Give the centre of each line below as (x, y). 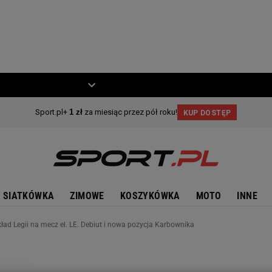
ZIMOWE (87, 196)
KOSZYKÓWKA (150, 196)
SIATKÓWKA (29, 196)
